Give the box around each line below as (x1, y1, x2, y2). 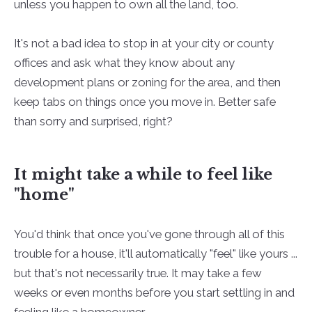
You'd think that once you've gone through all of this (13, 226, 285, 241)
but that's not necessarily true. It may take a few (13, 265, 262, 280)
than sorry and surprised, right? (13, 114, 173, 129)
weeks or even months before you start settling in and (13, 285, 295, 299)
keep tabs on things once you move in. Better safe (13, 95, 276, 109)
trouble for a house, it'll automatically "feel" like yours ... (13, 246, 297, 260)
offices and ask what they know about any (13, 56, 235, 70)
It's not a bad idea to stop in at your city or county (13, 36, 274, 51)
